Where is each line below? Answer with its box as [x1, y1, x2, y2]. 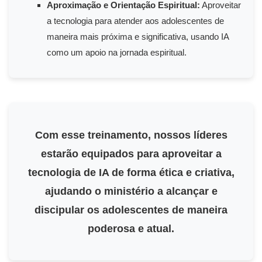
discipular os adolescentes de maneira [35, 204, 227, 216]
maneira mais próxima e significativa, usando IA [47, 32, 229, 42]
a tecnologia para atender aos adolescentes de [47, 16, 224, 26]
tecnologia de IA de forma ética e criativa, [27, 167, 235, 179]
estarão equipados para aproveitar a [40, 148, 222, 160]
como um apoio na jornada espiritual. [47, 47, 187, 58]
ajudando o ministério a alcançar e [44, 185, 218, 198]
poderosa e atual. [88, 223, 174, 235]
